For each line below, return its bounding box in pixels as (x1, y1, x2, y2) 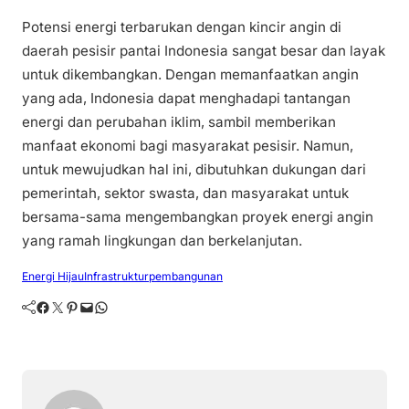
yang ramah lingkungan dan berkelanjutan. (22, 232, 302, 250)
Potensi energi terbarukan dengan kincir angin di (22, 18, 341, 37)
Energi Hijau (22, 269, 84, 284)
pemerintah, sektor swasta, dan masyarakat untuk (22, 184, 349, 203)
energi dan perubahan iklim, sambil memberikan (22, 113, 336, 131)
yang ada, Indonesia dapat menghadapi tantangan (22, 89, 351, 108)
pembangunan (149, 269, 223, 284)
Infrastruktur (84, 269, 149, 284)
